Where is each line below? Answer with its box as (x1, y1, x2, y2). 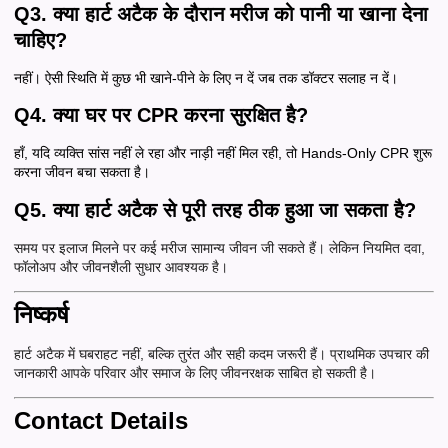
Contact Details (14, 407, 188, 435)
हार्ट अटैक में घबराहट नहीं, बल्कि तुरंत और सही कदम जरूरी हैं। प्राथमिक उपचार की (14, 346, 429, 363)
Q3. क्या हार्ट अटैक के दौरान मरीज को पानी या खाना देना (14, 2, 428, 25)
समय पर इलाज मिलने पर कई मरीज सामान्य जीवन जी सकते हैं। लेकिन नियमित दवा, (14, 239, 425, 256)
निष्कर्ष (14, 301, 69, 329)
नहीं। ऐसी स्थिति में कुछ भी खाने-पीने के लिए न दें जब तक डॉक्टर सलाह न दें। (14, 69, 398, 86)
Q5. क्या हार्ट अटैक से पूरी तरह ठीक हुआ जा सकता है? (14, 198, 416, 221)
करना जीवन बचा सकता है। (14, 164, 150, 181)
